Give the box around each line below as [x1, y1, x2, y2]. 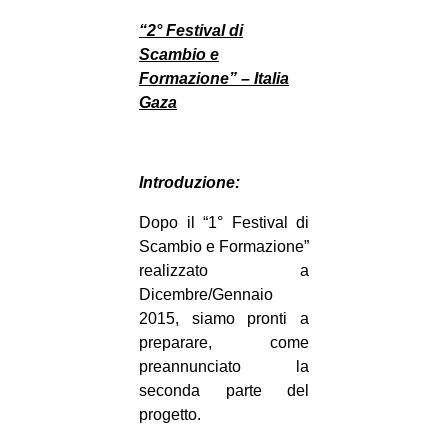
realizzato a [139, 262, 309, 280]
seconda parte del [139, 382, 309, 400]
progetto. [139, 406, 201, 424]
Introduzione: [139, 174, 240, 192]
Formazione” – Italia [139, 70, 289, 88]
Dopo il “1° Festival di [139, 214, 309, 232]
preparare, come [139, 334, 309, 352]
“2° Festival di [139, 22, 243, 40]
